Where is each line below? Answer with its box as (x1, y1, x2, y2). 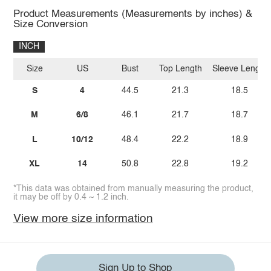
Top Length (158, 65, 202, 74)
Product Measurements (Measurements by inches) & (13, 8, 252, 19)
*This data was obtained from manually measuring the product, (13, 184, 253, 194)
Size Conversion (13, 19, 88, 30)
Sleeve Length (212, 65, 267, 74)
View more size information (13, 213, 153, 225)
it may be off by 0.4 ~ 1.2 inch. (13, 193, 129, 202)
